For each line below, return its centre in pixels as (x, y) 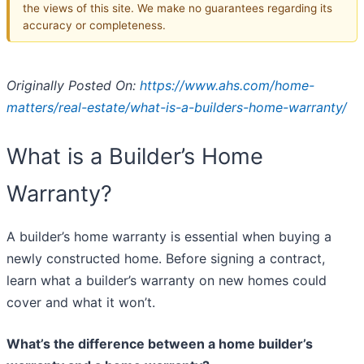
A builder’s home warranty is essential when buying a (169, 237)
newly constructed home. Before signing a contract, (166, 259)
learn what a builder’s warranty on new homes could (167, 281)
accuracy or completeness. (94, 25)
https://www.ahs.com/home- (227, 86)
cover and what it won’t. (81, 303)
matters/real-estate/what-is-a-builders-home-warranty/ (177, 108)
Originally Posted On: (73, 86)
